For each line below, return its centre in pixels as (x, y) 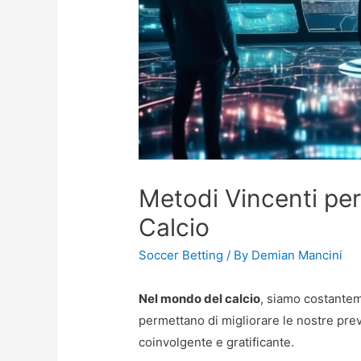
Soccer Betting (181, 255)
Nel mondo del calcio (200, 298)
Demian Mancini (297, 255)
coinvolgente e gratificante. (217, 342)
